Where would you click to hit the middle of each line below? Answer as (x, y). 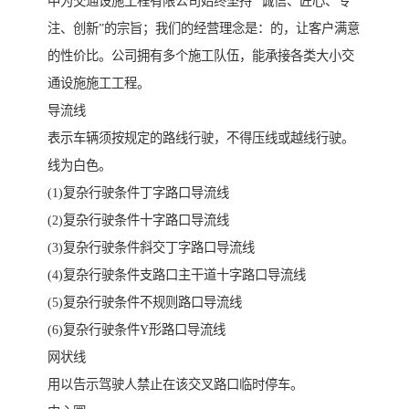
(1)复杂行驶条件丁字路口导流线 (138, 193)
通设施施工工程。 (99, 84)
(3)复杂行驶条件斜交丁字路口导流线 (151, 248)
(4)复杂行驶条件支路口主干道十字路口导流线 (177, 275)
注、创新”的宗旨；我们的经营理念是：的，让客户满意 (204, 29)
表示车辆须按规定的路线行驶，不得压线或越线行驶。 (201, 138)
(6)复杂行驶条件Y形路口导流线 (136, 330)
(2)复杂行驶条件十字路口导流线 (138, 220)
